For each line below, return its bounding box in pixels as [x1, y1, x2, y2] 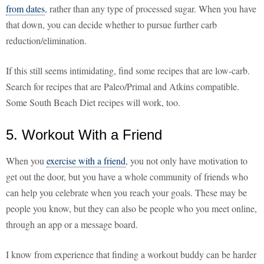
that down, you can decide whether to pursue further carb [6, 18, 217, 31]
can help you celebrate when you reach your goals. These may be [6, 186, 247, 199]
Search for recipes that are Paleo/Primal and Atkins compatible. [6, 80, 239, 93]
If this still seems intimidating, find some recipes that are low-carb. [6, 64, 250, 77]
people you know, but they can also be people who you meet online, [6, 202, 257, 215]
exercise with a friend [47, 154, 126, 167]
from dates [6, 2, 45, 15]
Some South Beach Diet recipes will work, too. [6, 96, 180, 109]
